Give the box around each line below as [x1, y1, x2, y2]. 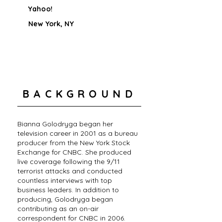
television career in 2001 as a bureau [17, 129, 138, 138]
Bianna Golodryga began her [17, 119, 113, 128]
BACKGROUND [22, 87, 136, 100]
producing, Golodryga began [17, 195, 113, 204]
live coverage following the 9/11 [17, 157, 120, 166]
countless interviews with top [17, 176, 112, 185]
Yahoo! [28, 4, 53, 13]
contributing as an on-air [17, 204, 99, 213]
